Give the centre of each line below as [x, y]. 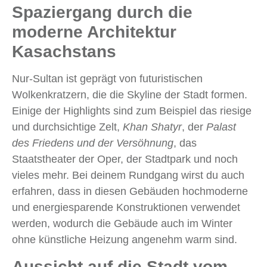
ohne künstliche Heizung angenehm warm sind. [125, 240]
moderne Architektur [94, 32]
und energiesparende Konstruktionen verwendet [126, 208]
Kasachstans [64, 52]
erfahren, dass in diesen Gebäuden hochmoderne [130, 192]
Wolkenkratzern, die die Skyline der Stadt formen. [130, 95]
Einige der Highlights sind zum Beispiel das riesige [132, 111]
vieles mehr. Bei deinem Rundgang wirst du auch [128, 176]
